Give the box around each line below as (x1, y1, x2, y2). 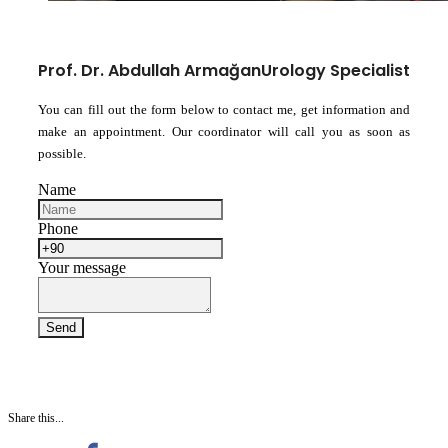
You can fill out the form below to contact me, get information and (38, 101, 410, 117)
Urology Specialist (261, 58, 410, 82)
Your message (38, 258, 126, 276)
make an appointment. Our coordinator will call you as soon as (38, 123, 410, 139)
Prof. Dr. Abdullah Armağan (38, 58, 261, 82)
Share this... (8, 410, 64, 425)
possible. (38, 145, 86, 161)
